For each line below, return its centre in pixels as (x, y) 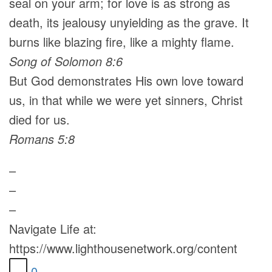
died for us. (39, 119)
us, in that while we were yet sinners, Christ (126, 100)
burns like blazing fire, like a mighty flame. (122, 42)
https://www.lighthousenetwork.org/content (123, 248)
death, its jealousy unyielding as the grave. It (129, 22)
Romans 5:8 (42, 139)
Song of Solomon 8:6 (66, 61)
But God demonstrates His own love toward (126, 80)
